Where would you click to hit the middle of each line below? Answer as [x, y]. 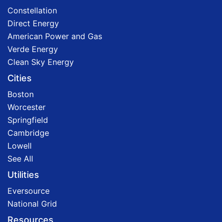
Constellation [32, 10]
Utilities [23, 174]
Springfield [28, 120]
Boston [21, 94]
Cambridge [28, 133]
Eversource [28, 191]
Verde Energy [33, 49]
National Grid [32, 203]
